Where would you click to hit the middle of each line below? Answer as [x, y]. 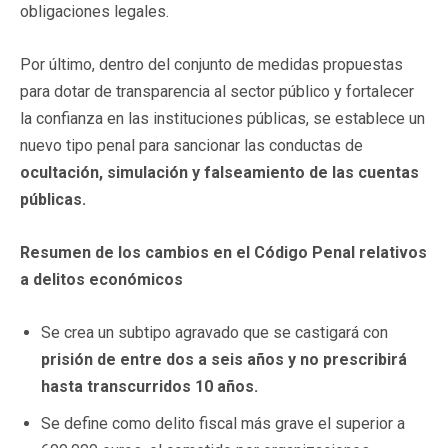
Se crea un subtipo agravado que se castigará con [214, 332]
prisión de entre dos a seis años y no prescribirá [224, 359]
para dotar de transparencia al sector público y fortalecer [217, 91]
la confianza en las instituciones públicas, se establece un [222, 118]
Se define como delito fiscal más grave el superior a [223, 423]
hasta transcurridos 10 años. [149, 386]
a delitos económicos [101, 279]
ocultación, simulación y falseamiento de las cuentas [219, 172]
